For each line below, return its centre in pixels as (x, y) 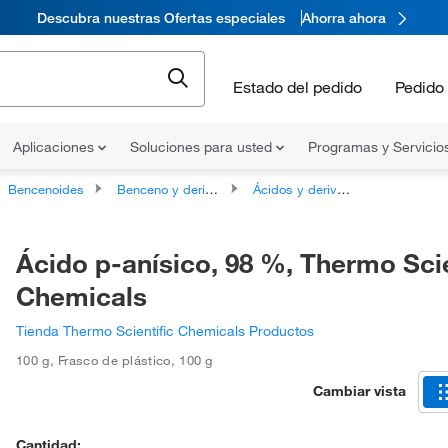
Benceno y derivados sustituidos (161, 189)
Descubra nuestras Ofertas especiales (160, 17)
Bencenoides (46, 189)
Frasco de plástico (114, 360)
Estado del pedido (297, 86)
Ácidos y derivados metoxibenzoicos (295, 189)
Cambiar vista (359, 390)
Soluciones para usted (203, 147)
